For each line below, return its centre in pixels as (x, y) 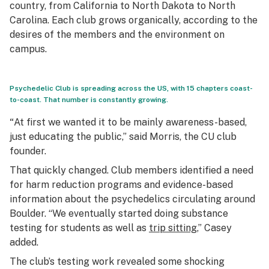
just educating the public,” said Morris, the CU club (123, 137)
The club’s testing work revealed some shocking (117, 261)
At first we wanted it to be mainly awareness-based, (130, 122)
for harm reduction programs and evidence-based (121, 185)
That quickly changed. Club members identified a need (131, 170)
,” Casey (214, 228)
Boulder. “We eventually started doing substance (119, 213)
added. (24, 242)
